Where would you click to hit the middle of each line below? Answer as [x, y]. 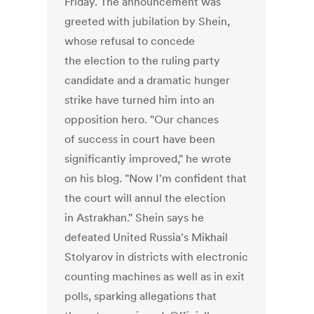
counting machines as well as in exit [155, 277]
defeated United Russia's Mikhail [146, 237]
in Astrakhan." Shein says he [135, 218]
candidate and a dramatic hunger [148, 80]
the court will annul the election [145, 198]
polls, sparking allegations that [141, 296]
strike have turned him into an [140, 100]
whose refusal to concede [130, 41]
